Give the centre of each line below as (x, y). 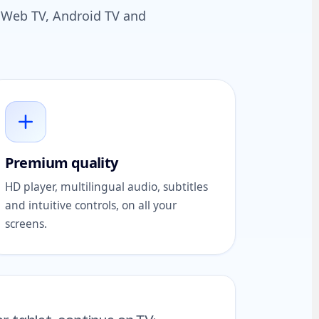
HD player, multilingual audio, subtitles (106, 187)
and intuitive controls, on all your (90, 205)
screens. (26, 224)
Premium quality (61, 163)
